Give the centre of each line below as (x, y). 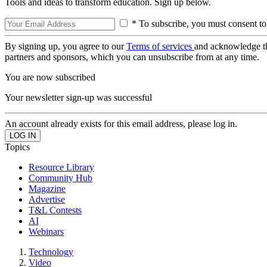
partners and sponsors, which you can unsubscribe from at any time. (132, 57)
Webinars (46, 232)
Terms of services (160, 46)
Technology (51, 252)
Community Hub (60, 178)
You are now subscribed (50, 77)
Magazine (47, 189)
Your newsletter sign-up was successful (78, 97)
